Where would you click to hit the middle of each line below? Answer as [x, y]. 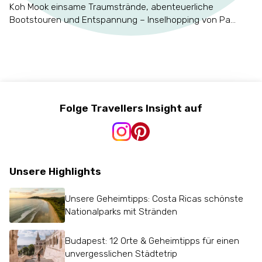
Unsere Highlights [55, 171]
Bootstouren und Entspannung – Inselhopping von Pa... [122, 19]
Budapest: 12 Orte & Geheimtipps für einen [152, 240]
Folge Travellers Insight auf [131, 108]
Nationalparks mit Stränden [121, 212]
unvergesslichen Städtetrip [121, 253]
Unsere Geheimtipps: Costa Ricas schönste [154, 199]
